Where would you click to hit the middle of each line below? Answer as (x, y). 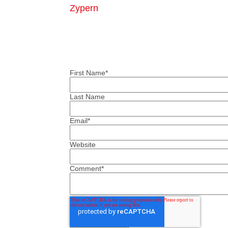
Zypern (84, 8)
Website (83, 145)
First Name (88, 73)
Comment (85, 169)
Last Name (87, 97)
